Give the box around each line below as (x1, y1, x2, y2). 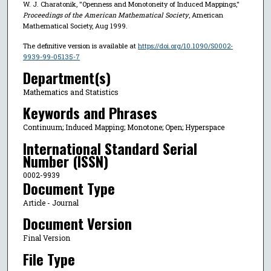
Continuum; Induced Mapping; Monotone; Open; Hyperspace (22, 122, 224, 132)
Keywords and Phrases (22, 102, 157, 124)
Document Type (22, 177, 115, 199)
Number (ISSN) (22, 149, 108, 172)
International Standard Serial (22, 137, 197, 159)
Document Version (22, 212, 132, 235)
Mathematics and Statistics (22, 87, 119, 97)
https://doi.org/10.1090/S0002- (137, 41, 233, 51)
